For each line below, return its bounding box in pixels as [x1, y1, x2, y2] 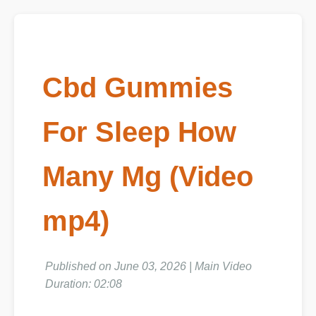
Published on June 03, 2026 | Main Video [44, 260, 253, 273]
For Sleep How [42, 116, 238, 148]
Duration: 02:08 [44, 279, 123, 291]
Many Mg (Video [42, 161, 255, 193]
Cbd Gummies [42, 72, 233, 104]
